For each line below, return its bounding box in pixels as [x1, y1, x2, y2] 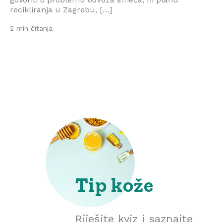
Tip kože [75, 173, 154, 197]
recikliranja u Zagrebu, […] [10, 5, 112, 14]
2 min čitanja [10, 24, 53, 32]
